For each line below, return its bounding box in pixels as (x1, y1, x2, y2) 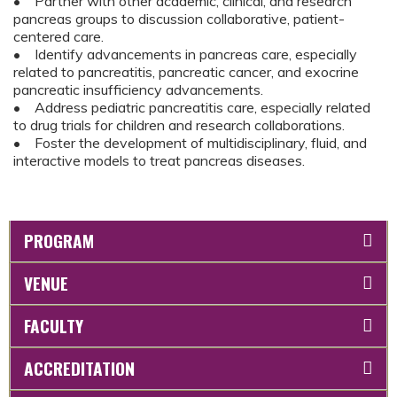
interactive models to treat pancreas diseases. (13, 152, 305, 169)
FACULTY (24, 313, 83, 339)
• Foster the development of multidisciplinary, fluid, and (13, 134, 367, 152)
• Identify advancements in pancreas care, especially (13, 45, 357, 63)
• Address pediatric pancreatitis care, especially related (13, 98, 370, 116)
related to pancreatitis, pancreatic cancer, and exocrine (13, 63, 359, 81)
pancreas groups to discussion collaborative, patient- (13, 10, 345, 27)
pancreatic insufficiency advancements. (13, 81, 263, 98)
